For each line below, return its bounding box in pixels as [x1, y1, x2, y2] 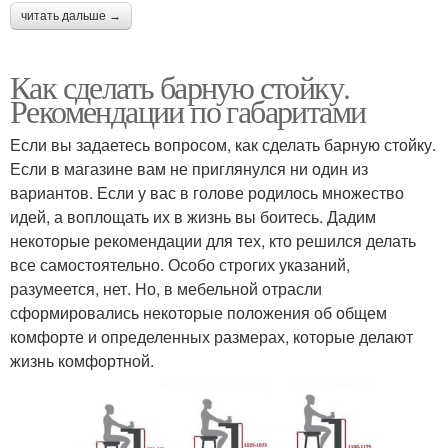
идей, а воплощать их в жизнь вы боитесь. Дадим [10, 204, 376, 228]
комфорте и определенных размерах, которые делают [10, 324, 413, 348]
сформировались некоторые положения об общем [10, 300, 387, 324]
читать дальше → [21, 8, 121, 23]
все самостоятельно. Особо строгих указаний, [10, 252, 350, 276]
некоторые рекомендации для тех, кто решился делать [10, 228, 416, 252]
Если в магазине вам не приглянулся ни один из [10, 156, 368, 180]
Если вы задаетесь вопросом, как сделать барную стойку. [10, 132, 436, 156]
